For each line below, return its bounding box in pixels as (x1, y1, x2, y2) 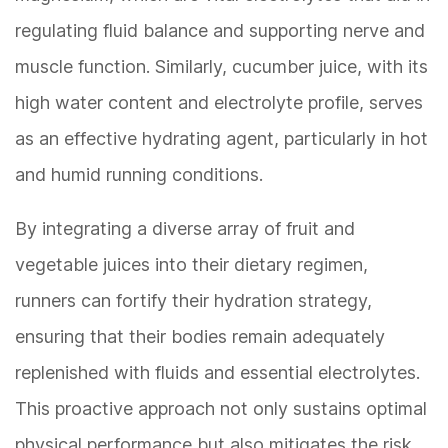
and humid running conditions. (15, 164, 263, 186)
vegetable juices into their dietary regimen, (15, 254, 368, 276)
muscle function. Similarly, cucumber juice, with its (15, 56, 428, 78)
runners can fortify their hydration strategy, (15, 290, 372, 312)
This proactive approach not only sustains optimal (15, 398, 427, 420)
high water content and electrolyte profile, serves (15, 92, 423, 114)
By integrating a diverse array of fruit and (15, 218, 355, 240)
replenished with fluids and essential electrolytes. (15, 362, 420, 384)
